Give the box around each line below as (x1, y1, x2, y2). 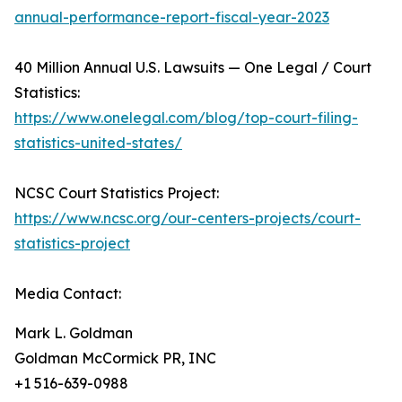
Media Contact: (14, 284, 121, 302)
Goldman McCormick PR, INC (14, 349, 216, 367)
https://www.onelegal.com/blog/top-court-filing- (14, 109, 358, 127)
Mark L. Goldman (14, 324, 133, 342)
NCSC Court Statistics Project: (14, 184, 219, 202)
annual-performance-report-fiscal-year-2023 (14, 8, 329, 26)
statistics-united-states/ (14, 134, 182, 152)
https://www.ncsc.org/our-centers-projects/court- (14, 209, 361, 227)
